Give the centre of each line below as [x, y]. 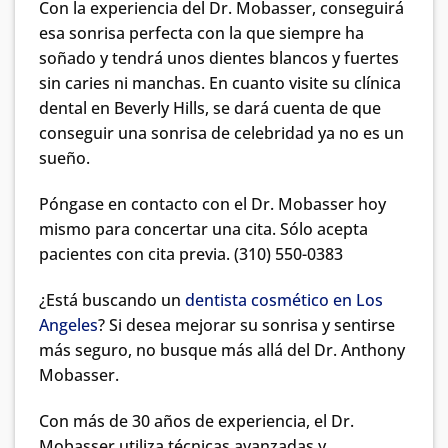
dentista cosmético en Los [284, 299]
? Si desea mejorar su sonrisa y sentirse [246, 324]
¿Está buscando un [112, 299]
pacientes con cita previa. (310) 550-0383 [191, 254]
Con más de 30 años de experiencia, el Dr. [196, 420]
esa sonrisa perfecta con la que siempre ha [201, 33]
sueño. [64, 158]
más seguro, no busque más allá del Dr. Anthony [222, 349]
